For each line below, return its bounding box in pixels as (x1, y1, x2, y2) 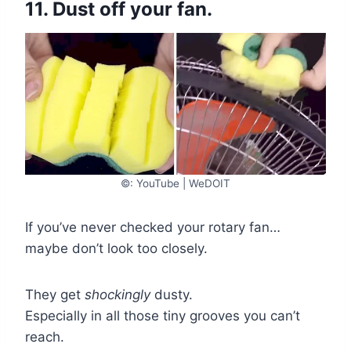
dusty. (150, 286, 193, 302)
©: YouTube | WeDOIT (121, 176, 230, 190)
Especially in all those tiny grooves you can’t (25, 307, 300, 324)
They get (25, 286, 85, 302)
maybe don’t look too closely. (25, 240, 208, 256)
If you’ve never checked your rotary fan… (25, 219, 280, 235)
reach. (25, 328, 64, 345)
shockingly (85, 286, 150, 302)
